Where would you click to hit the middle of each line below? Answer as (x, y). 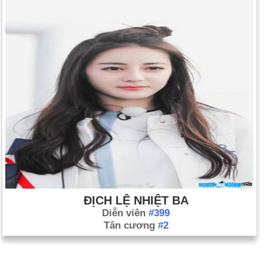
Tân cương (131, 225)
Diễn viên (125, 213)
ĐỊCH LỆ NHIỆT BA (136, 200)
